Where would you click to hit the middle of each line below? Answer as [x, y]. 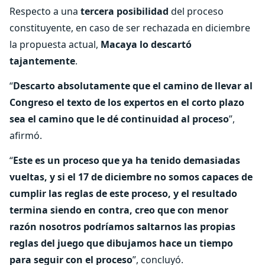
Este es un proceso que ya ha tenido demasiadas [127, 160]
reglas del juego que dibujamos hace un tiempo [121, 243]
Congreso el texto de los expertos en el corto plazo [127, 102]
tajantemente [42, 61]
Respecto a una [45, 11]
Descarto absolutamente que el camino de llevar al [133, 86]
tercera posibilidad [126, 11]
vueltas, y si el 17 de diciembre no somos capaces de [131, 177]
